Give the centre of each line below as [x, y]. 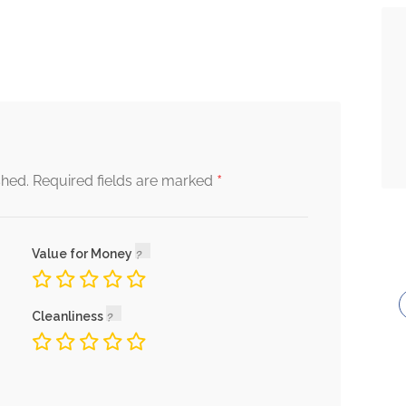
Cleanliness [68, 316]
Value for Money [83, 254]
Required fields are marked [125, 181]
